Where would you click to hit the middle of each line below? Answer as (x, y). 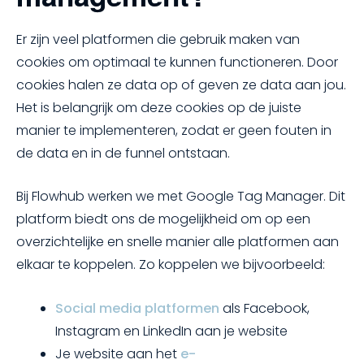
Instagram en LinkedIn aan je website (171, 331)
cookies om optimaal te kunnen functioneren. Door (177, 62)
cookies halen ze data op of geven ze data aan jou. (181, 84)
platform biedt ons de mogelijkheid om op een (163, 219)
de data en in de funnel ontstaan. (123, 153)
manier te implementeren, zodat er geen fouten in (174, 130)
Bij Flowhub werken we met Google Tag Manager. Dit (181, 197)
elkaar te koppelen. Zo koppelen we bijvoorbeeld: (171, 265)
